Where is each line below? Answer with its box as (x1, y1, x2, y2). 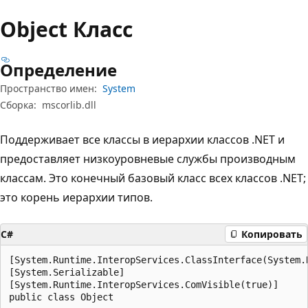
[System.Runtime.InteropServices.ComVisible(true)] (9, 278, 278, 290)
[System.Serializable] (9, 266, 124, 278)
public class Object (9, 291, 113, 302)
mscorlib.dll (42, 98, 96, 111)
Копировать (241, 228, 302, 241)
